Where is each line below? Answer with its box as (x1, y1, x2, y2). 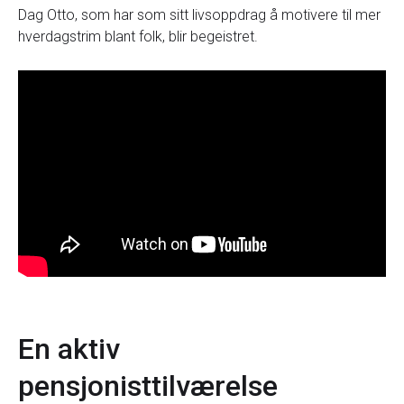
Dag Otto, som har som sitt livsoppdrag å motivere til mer (18, 6, 381, 23)
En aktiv (18, 332, 120, 367)
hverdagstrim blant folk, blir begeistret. (18, 28, 258, 45)
